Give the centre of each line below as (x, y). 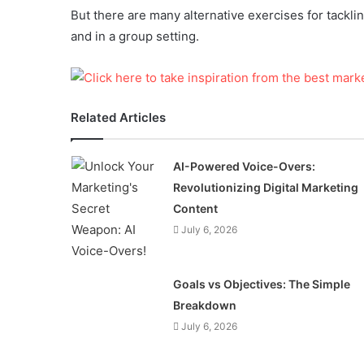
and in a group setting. (135, 37)
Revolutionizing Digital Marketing (265, 188)
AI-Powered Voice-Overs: (244, 167)
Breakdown (204, 305)
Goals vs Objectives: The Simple (261, 284)
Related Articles (118, 118)
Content (195, 209)
